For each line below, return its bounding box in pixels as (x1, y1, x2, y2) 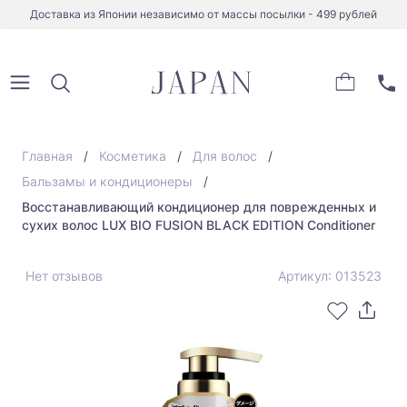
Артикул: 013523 (278, 268, 382, 283)
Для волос (193, 148, 257, 164)
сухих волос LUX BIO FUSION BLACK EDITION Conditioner (22, 217, 375, 233)
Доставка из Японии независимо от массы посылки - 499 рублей (30, 7, 377, 21)
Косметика (99, 148, 166, 164)
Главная (22, 148, 73, 164)
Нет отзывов (25, 268, 103, 283)
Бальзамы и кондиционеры (22, 174, 193, 189)
